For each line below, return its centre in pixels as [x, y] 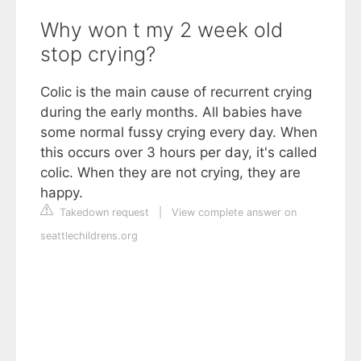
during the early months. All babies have [171, 112]
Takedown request [103, 213]
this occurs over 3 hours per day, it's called [179, 153]
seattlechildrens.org [89, 236]
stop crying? [98, 54]
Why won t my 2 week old [162, 30]
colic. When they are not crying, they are [170, 173]
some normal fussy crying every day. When [179, 133]
